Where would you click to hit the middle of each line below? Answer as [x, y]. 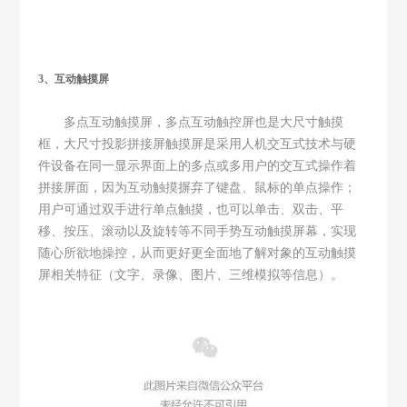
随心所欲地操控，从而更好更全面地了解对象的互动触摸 [198, 253]
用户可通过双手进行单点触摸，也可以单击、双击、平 [191, 209]
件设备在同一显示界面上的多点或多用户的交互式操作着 [198, 165]
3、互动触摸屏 [74, 79]
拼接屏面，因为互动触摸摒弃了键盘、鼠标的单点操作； [198, 187]
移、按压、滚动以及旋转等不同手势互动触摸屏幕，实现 [198, 231]
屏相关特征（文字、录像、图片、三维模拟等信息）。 [191, 274]
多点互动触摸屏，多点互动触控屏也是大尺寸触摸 [204, 122]
